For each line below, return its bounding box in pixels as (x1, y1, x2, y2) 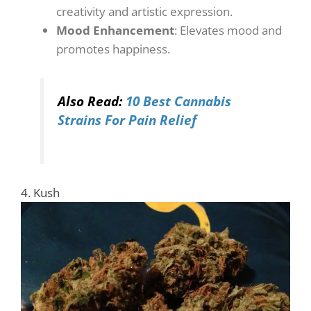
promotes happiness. (56, 40, 170, 57)
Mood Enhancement (56, 22, 174, 38)
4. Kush (21, 184, 60, 201)
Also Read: (58, 92, 126, 110)
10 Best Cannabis (126, 92, 232, 110)
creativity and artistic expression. (56, 3, 233, 19)
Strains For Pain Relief (58, 111, 197, 129)
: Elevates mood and (174, 22, 282, 38)
